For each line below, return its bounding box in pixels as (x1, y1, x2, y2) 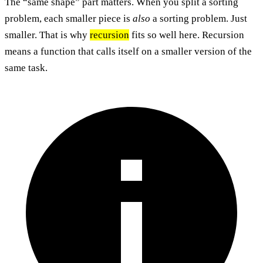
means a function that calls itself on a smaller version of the (5, 45, 252, 57)
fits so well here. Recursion (129, 29, 244, 41)
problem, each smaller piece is (5, 12, 133, 24)
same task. (5, 62, 48, 73)
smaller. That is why (5, 29, 90, 41)
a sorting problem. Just (150, 12, 247, 24)
